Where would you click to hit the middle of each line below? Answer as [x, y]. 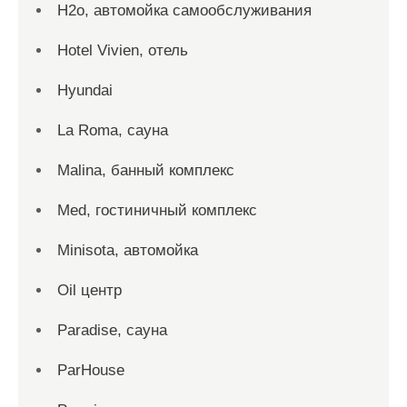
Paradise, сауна [112, 331]
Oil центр [89, 291]
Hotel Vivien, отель [123, 51]
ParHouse [91, 371]
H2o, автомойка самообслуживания [184, 11]
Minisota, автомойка [128, 251]
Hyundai [85, 91]
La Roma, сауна [113, 131]
